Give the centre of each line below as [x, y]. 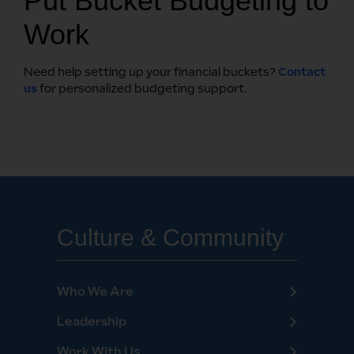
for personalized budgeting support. [142, 88]
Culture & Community [170, 237]
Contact [302, 72]
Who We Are [95, 291]
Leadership [91, 321]
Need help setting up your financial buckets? [151, 72]
